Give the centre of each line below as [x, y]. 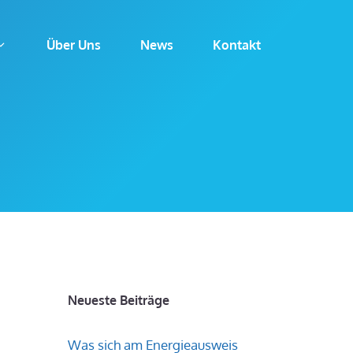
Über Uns [74, 45]
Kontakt [237, 45]
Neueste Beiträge [119, 300]
